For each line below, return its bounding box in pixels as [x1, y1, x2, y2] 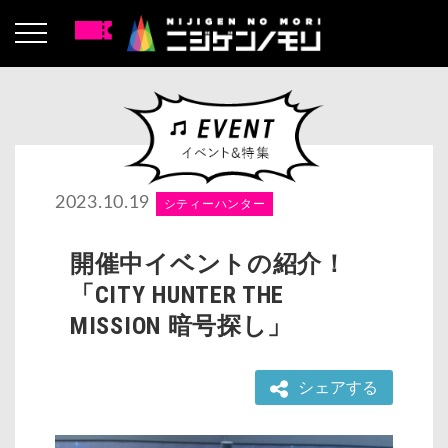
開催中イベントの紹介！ [70, 250, 347, 279]
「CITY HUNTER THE [70, 281, 285, 310]
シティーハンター [163, 198, 266, 211]
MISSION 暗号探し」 [70, 312, 293, 341]
